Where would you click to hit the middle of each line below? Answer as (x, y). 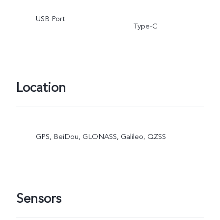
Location (41, 88)
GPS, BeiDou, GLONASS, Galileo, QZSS (101, 137)
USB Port (50, 19)
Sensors (39, 199)
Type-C (145, 26)
